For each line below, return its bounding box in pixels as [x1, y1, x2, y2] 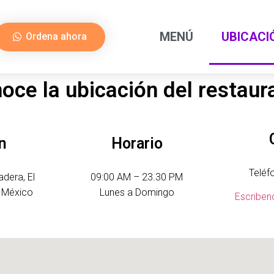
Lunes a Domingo [99, 187, 174, 199]
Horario [111, 135, 163, 153]
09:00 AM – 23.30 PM [91, 171, 183, 183]
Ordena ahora [26, 30, 87, 42]
